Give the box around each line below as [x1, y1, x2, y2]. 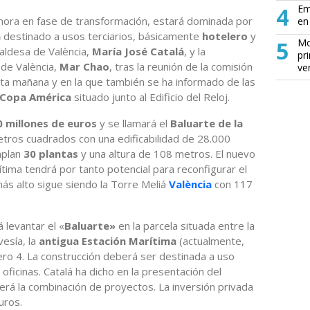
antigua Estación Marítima [36, 233, 176, 248]
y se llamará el [100, 116, 170, 130]
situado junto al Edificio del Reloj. [71, 89, 230, 104]
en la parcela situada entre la [116, 218, 255, 232]
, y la [184, 44, 206, 58]
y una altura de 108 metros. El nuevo [78, 146, 255, 161]
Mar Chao [57, 59, 109, 73]
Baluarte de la [170, 116, 243, 130]
